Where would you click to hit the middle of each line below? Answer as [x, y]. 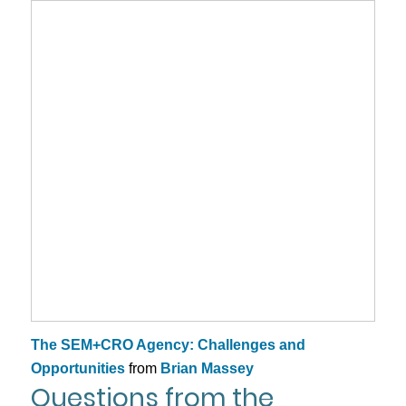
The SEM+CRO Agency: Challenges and [168, 344]
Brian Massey [207, 368]
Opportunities [77, 368]
